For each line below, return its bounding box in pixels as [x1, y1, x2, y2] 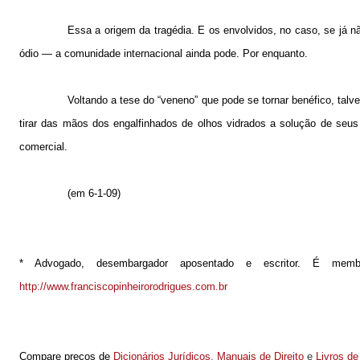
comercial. [19, 140, 67, 153]
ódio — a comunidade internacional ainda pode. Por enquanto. [19, 47, 308, 59]
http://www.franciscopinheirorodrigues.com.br [19, 280, 227, 292]
